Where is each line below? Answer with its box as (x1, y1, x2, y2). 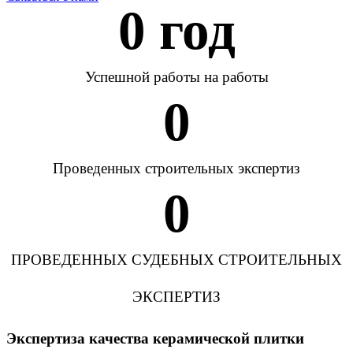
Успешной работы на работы (84, 69, 269, 85)
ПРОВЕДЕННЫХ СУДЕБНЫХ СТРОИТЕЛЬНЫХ (11, 251, 342, 268)
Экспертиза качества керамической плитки (6, 329, 304, 347)
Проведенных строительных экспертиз (53, 160, 300, 176)
